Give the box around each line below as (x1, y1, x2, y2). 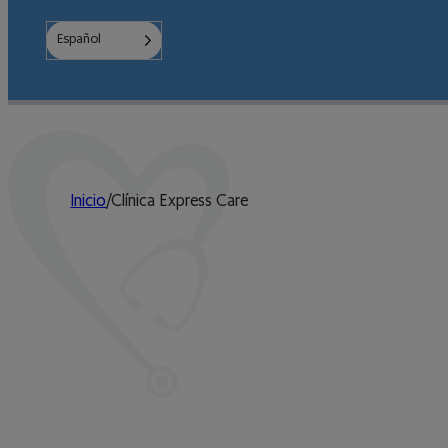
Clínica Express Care (111, 193, 249, 210)
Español (57, 32, 102, 46)
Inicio (70, 193, 107, 210)
